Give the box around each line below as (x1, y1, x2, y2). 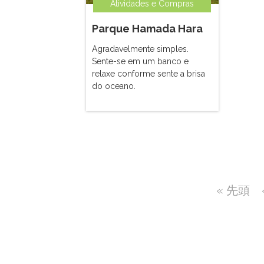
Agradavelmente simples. (92, 44, 189, 54)
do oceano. (92, 81, 136, 91)
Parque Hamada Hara (92, 22, 203, 35)
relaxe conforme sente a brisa (92, 69, 205, 78)
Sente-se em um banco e (92, 57, 189, 66)
